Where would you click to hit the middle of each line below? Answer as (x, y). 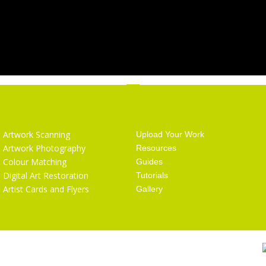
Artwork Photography (44, 148)
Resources (156, 148)
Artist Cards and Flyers (46, 189)
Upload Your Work (170, 134)
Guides (149, 161)
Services (23, 111)
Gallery (149, 189)
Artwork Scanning (36, 134)
